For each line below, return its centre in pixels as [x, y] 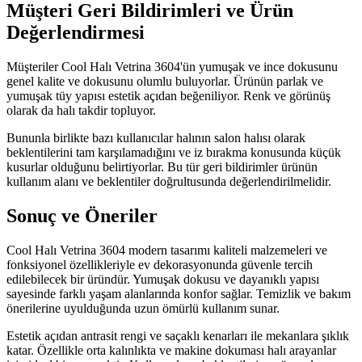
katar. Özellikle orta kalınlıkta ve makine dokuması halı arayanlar [171, 351]
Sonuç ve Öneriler [82, 216]
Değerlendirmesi [76, 33]
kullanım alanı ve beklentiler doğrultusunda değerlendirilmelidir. [169, 182]
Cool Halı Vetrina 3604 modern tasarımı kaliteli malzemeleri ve [167, 250]
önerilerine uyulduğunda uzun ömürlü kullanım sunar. [143, 309]
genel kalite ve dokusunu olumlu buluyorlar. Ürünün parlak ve [165, 82]
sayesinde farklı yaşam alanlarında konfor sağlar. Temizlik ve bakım [179, 294]
